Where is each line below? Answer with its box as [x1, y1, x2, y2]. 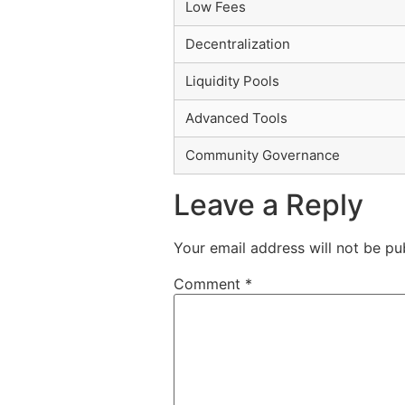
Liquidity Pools [185, 72, 279, 90]
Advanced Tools [185, 109, 287, 127]
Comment [174, 275, 245, 294]
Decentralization [185, 35, 290, 53]
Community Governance [185, 146, 340, 165]
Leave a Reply [174, 187, 363, 223]
